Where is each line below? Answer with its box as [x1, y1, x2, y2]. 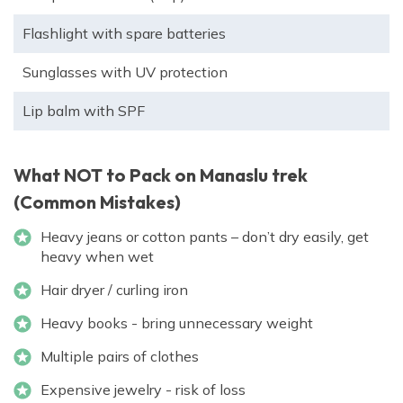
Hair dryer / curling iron [40, 281, 188, 300]
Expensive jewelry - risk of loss [40, 381, 246, 399]
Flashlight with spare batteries [22, 24, 226, 43]
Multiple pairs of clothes [40, 347, 199, 366]
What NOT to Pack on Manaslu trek [13, 164, 308, 187]
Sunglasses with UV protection [22, 63, 228, 82]
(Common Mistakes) [13, 191, 181, 214]
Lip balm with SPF [22, 102, 145, 121]
